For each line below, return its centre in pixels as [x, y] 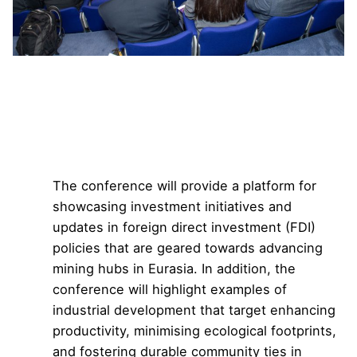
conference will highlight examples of [170, 290]
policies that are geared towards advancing [188, 248]
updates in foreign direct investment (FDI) [184, 228]
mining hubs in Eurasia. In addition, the [174, 269]
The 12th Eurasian [156, 96]
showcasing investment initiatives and [172, 207]
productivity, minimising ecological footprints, [194, 331]
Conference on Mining [184, 123]
